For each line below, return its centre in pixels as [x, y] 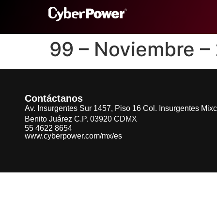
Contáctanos [54, 98]
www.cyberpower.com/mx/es [73, 136]
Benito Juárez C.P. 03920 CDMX [81, 119]
